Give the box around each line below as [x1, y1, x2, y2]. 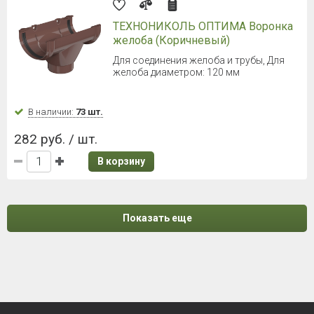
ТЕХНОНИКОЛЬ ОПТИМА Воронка [113, 19, 293, 33]
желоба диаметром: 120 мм [113, 66, 240, 78]
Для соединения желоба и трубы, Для [113, 54, 285, 66]
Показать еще [122, 212, 192, 224]
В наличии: [28, 106, 76, 117]
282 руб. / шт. [14, 130, 97, 147]
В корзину [97, 155, 145, 167]
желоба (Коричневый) [113, 33, 230, 47]
